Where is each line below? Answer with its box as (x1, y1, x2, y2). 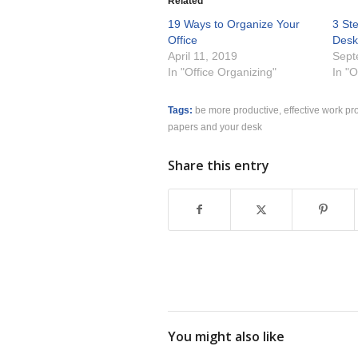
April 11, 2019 (168, 50, 237, 63)
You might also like (168, 328, 284, 346)
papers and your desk (168, 121, 262, 133)
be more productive (195, 105, 279, 116)
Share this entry (168, 157, 269, 175)
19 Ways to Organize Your (168, 18, 300, 31)
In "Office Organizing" (168, 66, 276, 79)
